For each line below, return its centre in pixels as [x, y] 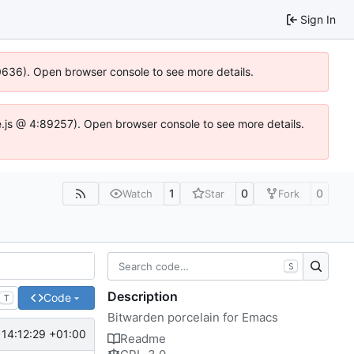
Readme [143, 338]
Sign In [318, 19]
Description [143, 296]
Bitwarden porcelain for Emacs [193, 317]
